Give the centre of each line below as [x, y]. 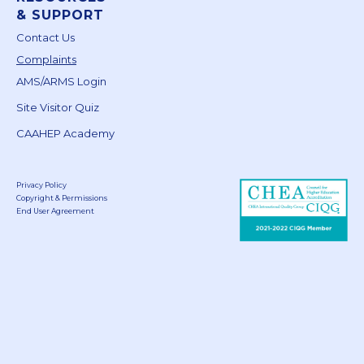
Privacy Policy [41, 184]
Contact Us [45, 37]
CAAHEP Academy [65, 133]
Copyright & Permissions [62, 197]
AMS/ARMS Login [61, 81]
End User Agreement [55, 210]
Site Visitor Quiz [58, 107]
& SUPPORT [60, 15]
